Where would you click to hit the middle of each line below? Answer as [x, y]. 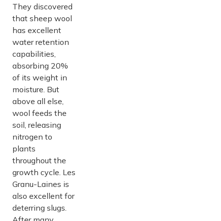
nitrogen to [32, 136]
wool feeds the [39, 113]
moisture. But [36, 89]
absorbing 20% [40, 65]
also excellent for [43, 196]
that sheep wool [42, 18]
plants [24, 148]
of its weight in [40, 77]
